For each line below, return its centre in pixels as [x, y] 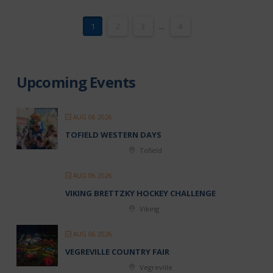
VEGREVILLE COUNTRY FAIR [117, 252]
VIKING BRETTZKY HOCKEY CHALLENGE [140, 193]
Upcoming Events [76, 82]
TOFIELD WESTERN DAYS [113, 135]
